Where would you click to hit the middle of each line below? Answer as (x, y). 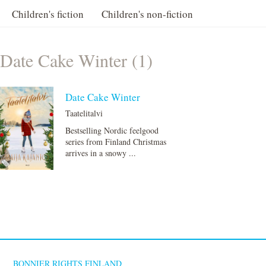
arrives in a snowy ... (100, 153)
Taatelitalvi (84, 113)
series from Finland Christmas (115, 142)
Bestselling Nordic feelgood (112, 130)
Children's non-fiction (147, 14)
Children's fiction (48, 14)
